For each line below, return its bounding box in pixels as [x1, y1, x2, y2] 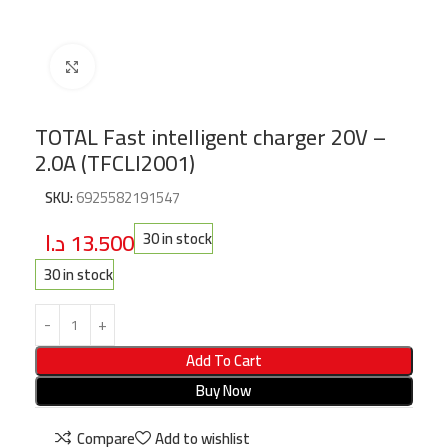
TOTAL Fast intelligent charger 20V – [35, 115, 386, 158]
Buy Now [196, 375, 252, 405]
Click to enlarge [94, 53, 184, 80]
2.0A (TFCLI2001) [35, 141, 195, 184]
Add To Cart [185, 345, 262, 375]
